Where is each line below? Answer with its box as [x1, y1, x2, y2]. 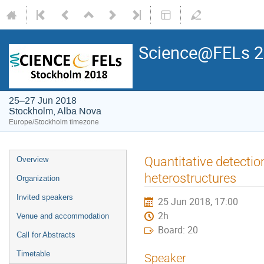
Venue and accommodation [16, 212, 109, 220]
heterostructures [144, 170, 236, 186]
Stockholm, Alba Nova [9, 105, 101, 117]
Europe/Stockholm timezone [9, 117, 99, 127]
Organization [16, 174, 60, 183]
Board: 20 [158, 223, 199, 236]
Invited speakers [16, 193, 73, 202]
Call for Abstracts [16, 230, 75, 239]
